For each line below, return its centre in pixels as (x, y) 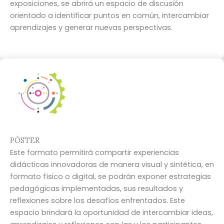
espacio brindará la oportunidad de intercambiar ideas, (111, 212)
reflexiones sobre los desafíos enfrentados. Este (97, 200)
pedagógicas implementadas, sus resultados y (96, 188)
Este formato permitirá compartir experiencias (94, 152)
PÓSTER (25, 140)
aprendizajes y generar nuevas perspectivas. (91, 27)
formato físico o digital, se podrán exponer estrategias (110, 176)
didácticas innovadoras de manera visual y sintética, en (112, 164)
